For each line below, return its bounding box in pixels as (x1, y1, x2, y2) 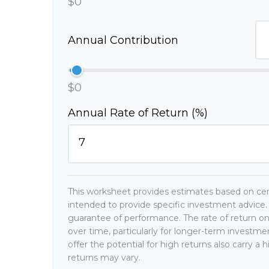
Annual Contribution (68, 33, 178, 47)
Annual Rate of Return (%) (68, 106, 208, 119)
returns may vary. (68, 252, 141, 263)
